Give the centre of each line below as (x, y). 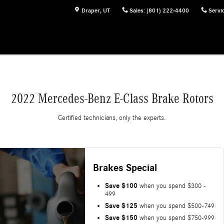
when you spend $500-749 (176, 206)
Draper (91, 10)
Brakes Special (125, 168)
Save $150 (121, 217)
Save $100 (121, 185)
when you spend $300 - (171, 186)
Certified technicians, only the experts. (112, 118)
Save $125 (121, 205)
